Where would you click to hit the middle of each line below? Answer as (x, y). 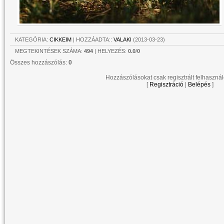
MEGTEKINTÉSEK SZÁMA (48, 51)
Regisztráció (166, 84)
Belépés (199, 84)
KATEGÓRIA (31, 39)
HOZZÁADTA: (93, 39)
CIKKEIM (60, 39)
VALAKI (122, 39)
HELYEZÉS (111, 51)
